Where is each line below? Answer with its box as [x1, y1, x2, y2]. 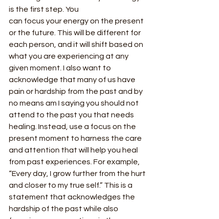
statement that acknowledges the [9, 193, 136, 201]
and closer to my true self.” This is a [9, 181, 134, 189]
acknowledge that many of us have [9, 75, 137, 84]
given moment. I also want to [9, 64, 112, 72]
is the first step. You [9, 5, 79, 13]
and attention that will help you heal [9, 146, 139, 154]
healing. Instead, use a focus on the [9, 122, 137, 131]
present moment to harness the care [9, 134, 143, 142]
